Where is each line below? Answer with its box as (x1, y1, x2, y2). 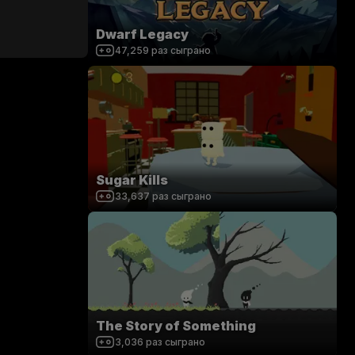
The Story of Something (96, 318, 256, 334)
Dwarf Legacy (96, 26, 189, 42)
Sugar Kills (96, 172, 168, 188)
